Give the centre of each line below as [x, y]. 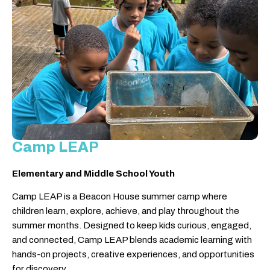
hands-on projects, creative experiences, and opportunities [133, 255]
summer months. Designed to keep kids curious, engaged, [132, 226]
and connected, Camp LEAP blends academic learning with [132, 240]
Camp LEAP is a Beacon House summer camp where [120, 197]
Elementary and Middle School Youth [93, 173]
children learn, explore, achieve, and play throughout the [126, 211]
